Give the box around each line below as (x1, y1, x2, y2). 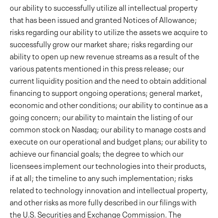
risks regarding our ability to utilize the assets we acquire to (10, 25, 208, 37)
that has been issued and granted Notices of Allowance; (10, 13, 197, 25)
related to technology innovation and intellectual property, (10, 183, 208, 195)
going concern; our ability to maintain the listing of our (10, 110, 193, 122)
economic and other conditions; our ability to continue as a (10, 98, 208, 110)
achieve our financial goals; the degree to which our (10, 147, 183, 159)
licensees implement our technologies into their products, (10, 159, 206, 171)
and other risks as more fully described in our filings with (10, 196, 197, 207)
